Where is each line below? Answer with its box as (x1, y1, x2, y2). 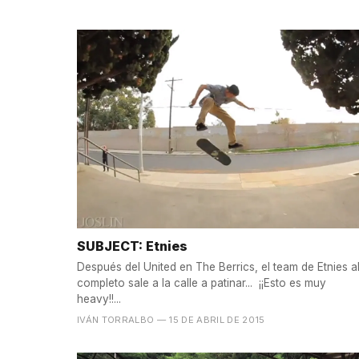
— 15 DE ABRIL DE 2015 (156, 314, 265, 326)
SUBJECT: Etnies (77, 238, 188, 255)
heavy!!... (77, 292, 121, 306)
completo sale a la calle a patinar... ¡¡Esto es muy (77, 276, 326, 290)
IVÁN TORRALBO (77, 314, 155, 326)
